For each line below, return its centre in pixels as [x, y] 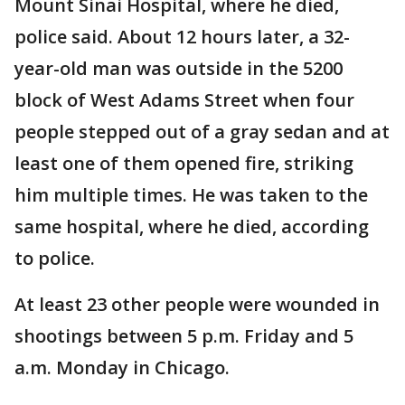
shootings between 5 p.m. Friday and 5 [184, 336]
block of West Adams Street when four [184, 100]
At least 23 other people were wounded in [197, 304]
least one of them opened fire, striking [184, 163]
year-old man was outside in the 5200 [179, 68]
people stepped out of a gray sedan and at [202, 132]
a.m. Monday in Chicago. [122, 367]
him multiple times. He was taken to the [191, 195]
